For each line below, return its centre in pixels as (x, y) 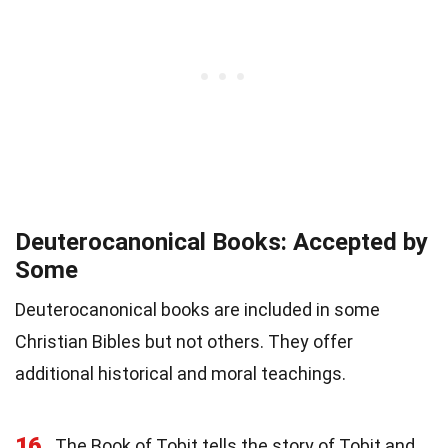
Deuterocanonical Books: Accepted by (221, 242)
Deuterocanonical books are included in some (197, 310)
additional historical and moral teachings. (180, 374)
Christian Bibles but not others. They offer (184, 342)
